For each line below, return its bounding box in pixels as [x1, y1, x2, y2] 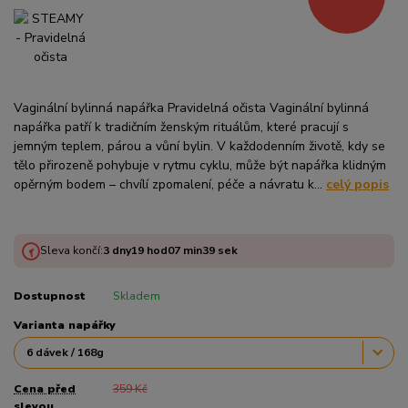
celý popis [326, 176, 389, 194]
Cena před [14, 382, 76, 397]
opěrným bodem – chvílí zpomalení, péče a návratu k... [14, 176, 326, 194]
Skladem [112, 289, 160, 304]
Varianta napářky [14, 318, 116, 333]
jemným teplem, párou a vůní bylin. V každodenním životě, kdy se [14, 138, 385, 156]
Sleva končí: [39, 243, 103, 259]
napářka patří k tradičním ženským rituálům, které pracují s [14, 118, 349, 137]
